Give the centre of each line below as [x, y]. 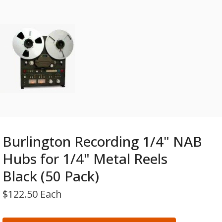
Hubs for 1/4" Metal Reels [85, 158]
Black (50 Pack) [51, 176]
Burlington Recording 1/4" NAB [103, 141]
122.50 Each [35, 194]
